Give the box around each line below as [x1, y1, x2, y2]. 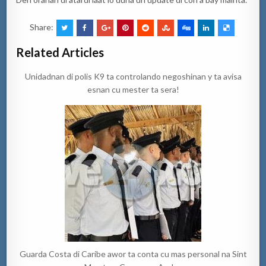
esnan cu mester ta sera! [87, 84, 179, 95]
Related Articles [16, 45, 104, 60]
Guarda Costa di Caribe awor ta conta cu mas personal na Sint [19, 249, 247, 259]
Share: [29, 22, 55, 33]
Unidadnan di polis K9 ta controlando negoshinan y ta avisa [24, 71, 242, 82]
